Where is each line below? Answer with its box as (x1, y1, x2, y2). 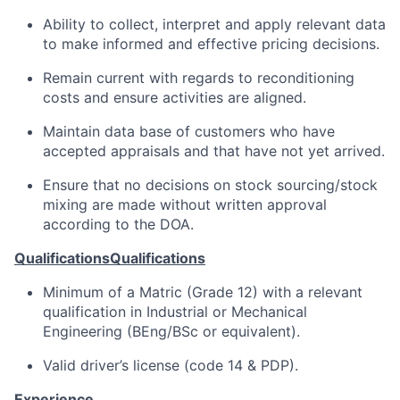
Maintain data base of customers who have (43, 122, 335, 140)
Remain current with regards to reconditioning (43, 69, 354, 87)
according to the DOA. (43, 215, 194, 233)
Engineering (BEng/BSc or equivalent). (43, 322, 300, 340)
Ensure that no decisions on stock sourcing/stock (43, 176, 378, 194)
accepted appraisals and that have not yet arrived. (43, 142, 385, 160)
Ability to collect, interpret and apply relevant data (43, 15, 386, 33)
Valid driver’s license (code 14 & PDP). (43, 356, 298, 374)
